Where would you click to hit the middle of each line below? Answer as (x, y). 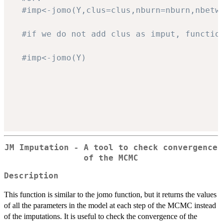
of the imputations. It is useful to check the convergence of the (101, 217)
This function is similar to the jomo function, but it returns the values (110, 195)
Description (31, 176)
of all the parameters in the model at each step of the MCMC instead (110, 206)
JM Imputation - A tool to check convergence (111, 147)
